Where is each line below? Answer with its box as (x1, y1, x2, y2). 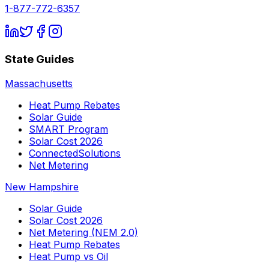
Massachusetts (5, 77, 73, 89)
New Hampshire (5, 180, 79, 193)
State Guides (5, 52, 74, 67)
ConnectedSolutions (29, 147, 121, 159)
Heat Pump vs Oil (29, 250, 108, 262)
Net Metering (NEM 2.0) (29, 226, 138, 238)
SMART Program (29, 122, 108, 135)
